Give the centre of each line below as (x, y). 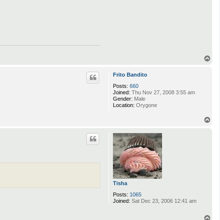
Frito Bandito (130, 75)
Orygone (146, 105)
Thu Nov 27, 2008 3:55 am (163, 93)
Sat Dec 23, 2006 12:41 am (163, 201)
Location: (124, 105)
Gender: (123, 99)
